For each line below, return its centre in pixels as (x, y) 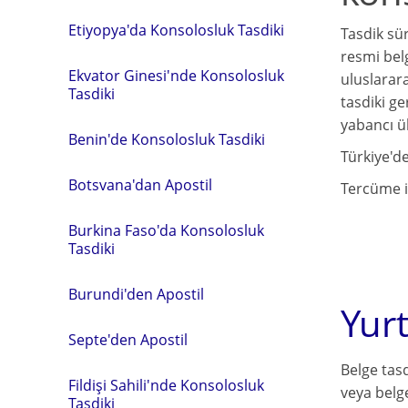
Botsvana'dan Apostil (140, 185)
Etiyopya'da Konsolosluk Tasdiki (176, 31)
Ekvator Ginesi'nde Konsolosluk (176, 76)
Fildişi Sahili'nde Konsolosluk (166, 386)
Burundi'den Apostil (136, 295)
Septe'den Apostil (128, 340)
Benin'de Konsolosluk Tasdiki (167, 140)
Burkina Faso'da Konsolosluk (166, 231)
